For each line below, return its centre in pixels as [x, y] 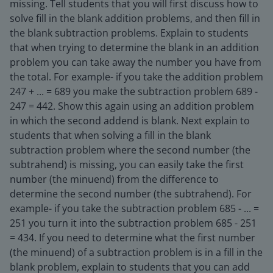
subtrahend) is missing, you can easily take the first [127, 165]
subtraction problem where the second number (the [130, 150]
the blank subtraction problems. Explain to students [129, 33]
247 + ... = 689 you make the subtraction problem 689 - [134, 91]
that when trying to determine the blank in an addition [134, 48]
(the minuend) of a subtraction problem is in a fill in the [136, 252]
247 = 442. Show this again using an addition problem [132, 106]
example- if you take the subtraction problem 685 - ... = [134, 208]
